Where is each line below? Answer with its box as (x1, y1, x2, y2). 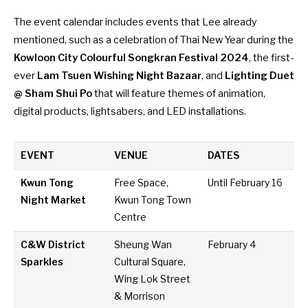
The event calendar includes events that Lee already (14, 15, 257, 28)
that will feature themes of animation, (92, 87, 265, 100)
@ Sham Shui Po (14, 87, 92, 100)
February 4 (208, 239, 257, 251)
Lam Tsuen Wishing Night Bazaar (37, 69, 201, 82)
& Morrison (114, 291, 166, 302)
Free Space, (114, 177, 169, 189)
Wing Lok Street (114, 274, 191, 285)
